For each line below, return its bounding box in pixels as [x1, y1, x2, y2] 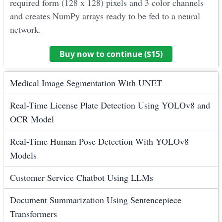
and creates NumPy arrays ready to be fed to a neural [10, 10, 200, 22]
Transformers [10, 208, 57, 220]
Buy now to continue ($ [59, 49, 151, 60]
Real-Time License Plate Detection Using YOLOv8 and [10, 99, 210, 111]
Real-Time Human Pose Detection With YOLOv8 [10, 135, 189, 148]
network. [10, 23, 41, 36]
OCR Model [10, 113, 54, 125]
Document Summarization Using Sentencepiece [10, 194, 181, 206]
